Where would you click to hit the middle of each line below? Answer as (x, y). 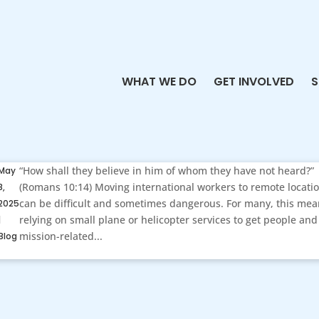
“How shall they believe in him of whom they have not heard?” (167, 171)
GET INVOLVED (253, 81)
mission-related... (61, 236)
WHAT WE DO (159, 81)
